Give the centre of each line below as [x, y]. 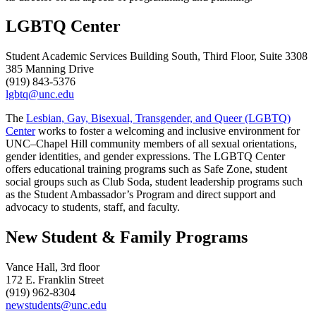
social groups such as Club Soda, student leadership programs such [154, 182]
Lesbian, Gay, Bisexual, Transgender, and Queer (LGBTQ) [158, 119]
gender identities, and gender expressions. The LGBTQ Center [145, 157]
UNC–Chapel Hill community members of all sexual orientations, [151, 144]
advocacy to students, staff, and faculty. [93, 207]
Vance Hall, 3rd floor [53, 267]
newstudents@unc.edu [56, 305]
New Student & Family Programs [127, 237]
